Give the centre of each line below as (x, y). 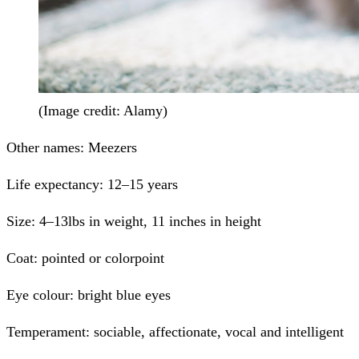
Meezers (113, 148)
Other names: (47, 148)
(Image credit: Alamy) (103, 111)
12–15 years (141, 185)
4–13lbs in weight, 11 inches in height (150, 222)
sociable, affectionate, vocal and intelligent (219, 332)
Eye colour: (42, 295)
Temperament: (50, 332)
